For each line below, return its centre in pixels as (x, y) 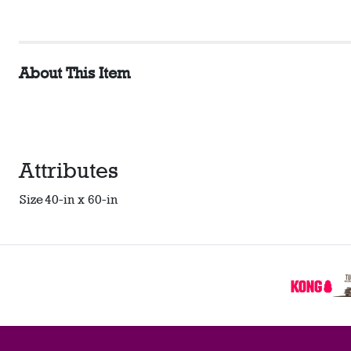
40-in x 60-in (81, 199)
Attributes (69, 170)
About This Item (74, 73)
